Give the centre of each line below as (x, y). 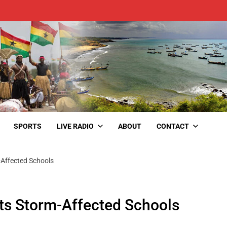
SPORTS (28, 126)
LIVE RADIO (75, 126)
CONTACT (173, 126)
